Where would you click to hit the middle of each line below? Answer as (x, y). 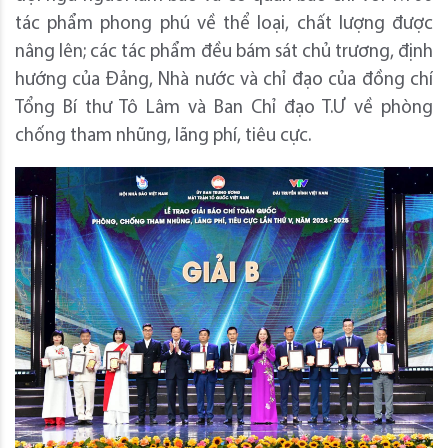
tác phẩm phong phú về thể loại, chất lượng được (224, 24)
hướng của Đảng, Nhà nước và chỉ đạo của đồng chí (224, 80)
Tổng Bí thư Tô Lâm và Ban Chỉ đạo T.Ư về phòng (224, 108)
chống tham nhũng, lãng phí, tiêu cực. (163, 136)
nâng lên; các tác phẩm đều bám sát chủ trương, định (224, 52)
